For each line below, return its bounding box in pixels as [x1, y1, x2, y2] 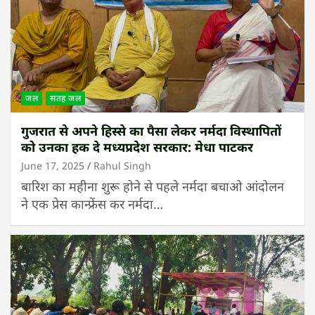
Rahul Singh [94, 159, 151, 173]
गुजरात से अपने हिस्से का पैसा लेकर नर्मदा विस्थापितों [21, 122, 281, 140]
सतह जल [50, 92, 81, 105]
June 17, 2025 [21, 159, 84, 173]
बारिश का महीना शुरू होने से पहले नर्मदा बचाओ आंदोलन [21, 178, 284, 195]
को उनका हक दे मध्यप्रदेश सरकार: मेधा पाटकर [21, 139, 253, 156]
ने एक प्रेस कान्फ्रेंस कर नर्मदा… [21, 195, 163, 213]
